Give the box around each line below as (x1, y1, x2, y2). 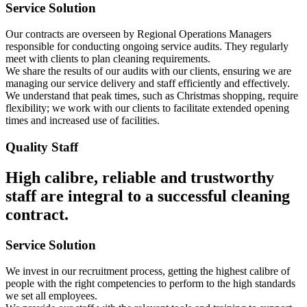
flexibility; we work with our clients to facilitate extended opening (5, 102, 289, 114)
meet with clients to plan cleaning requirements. (5, 53, 210, 65)
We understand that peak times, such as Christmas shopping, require (5, 90, 298, 102)
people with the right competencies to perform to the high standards (5, 278, 295, 290)
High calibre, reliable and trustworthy (5, 168, 274, 186)
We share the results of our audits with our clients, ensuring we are (5, 65, 291, 77)
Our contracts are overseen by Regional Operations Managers (5, 28, 271, 40)
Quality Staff (5, 139, 78, 154)
